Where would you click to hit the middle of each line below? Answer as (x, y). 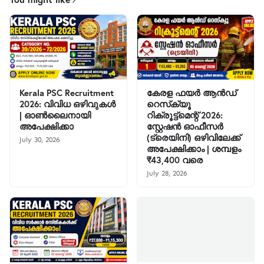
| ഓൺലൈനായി (55, 115)
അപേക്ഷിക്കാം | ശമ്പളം (194, 148)
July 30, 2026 (39, 140)
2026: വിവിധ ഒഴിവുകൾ (67, 104)
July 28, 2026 (167, 173)
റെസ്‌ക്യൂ (169, 104)
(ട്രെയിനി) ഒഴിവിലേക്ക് (194, 137)
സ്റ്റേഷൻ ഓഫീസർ (185, 126)
